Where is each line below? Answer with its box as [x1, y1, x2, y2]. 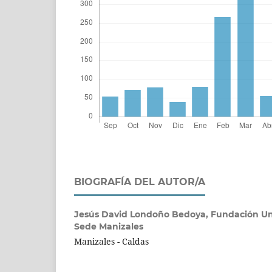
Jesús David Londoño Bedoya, [74, 208, 211, 220]
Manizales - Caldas [74, 235, 149, 247]
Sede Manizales [74, 220, 143, 232]
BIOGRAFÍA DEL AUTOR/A [74, 175, 205, 188]
